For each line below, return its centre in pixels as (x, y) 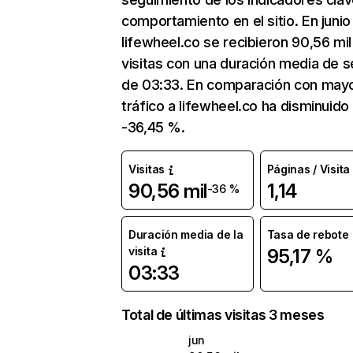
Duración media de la (186, 234)
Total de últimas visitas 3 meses (223, 315)
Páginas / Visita (308, 169)
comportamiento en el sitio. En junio (236, 21)
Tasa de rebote (308, 234)
